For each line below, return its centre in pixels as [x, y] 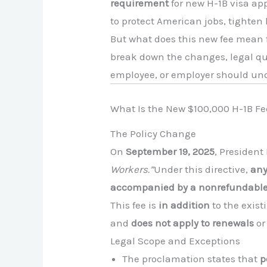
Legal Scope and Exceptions [176, 240]
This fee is [135, 205]
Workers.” [132, 169]
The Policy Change [153, 133]
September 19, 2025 [170, 151]
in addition [184, 205]
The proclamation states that [191, 258]
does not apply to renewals [193, 223]
